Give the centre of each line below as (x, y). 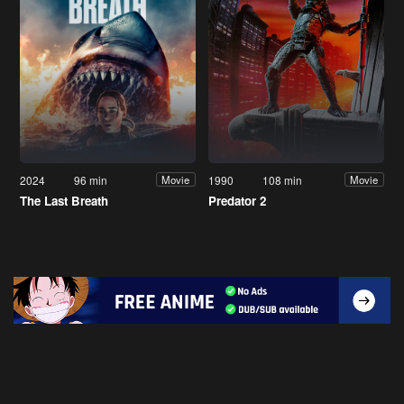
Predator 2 (237, 200)
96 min (91, 179)
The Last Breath (64, 200)
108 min (283, 179)
